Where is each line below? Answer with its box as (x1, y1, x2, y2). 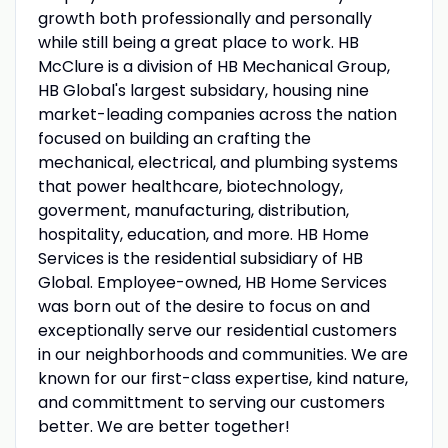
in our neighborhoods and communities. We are (37, 342, 408, 366)
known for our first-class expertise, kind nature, (37, 366, 408, 390)
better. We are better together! (37, 414, 290, 438)
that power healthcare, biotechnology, (37, 174, 343, 198)
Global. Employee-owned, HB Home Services (37, 270, 387, 294)
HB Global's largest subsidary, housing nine (37, 78, 369, 102)
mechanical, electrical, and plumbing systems (37, 150, 398, 174)
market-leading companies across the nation (37, 102, 397, 126)
